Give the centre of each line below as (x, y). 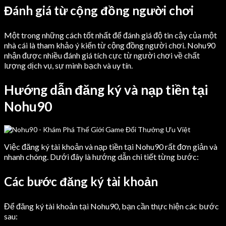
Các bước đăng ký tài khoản (81, 182)
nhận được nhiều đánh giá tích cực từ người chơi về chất (102, 55)
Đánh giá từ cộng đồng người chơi (99, 11)
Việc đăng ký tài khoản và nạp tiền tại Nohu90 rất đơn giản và (111, 147)
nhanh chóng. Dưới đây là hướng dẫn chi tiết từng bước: (101, 157)
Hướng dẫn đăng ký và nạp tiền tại (106, 90)
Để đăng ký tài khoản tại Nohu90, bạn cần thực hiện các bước (111, 206)
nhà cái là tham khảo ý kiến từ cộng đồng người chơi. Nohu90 (110, 45)
